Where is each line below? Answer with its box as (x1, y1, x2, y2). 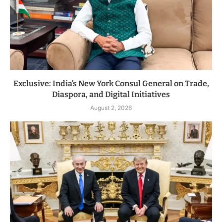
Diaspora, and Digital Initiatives (52, 90, 170, 100)
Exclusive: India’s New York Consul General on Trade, (13, 79, 209, 89)
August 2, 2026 (90, 104, 132, 112)
